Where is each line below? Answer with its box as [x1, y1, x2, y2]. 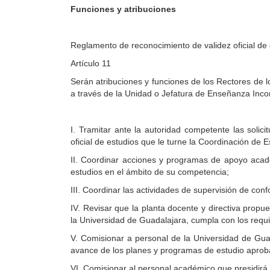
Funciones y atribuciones [71, 4, 176, 14]
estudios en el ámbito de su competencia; [71, 167, 231, 177]
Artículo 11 [71, 58, 111, 69]
